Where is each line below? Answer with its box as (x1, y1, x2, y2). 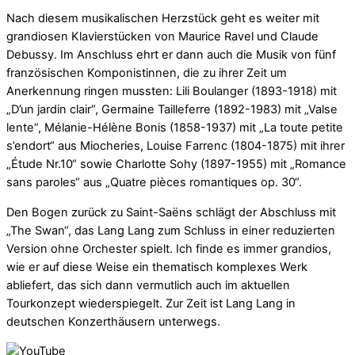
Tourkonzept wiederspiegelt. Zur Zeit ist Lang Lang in (6, 296, 296, 311)
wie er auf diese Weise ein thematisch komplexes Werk (6, 259, 307, 274)
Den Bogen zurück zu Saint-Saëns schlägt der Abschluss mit (6, 204, 336, 219)
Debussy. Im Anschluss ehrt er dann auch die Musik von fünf (6, 48, 336, 63)
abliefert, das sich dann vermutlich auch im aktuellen (6, 277, 290, 292)
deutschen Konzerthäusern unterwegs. (6, 314, 220, 329)
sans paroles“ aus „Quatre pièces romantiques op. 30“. (6, 175, 302, 190)
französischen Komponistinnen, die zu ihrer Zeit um (6, 66, 287, 81)
